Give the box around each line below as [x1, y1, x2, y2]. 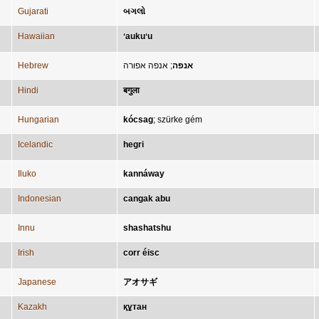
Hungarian [18, 115, 59, 125]
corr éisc [123, 248, 159, 258]
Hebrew [18, 61, 48, 70]
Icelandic [18, 140, 53, 150]
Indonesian [18, 194, 61, 204]
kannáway [123, 169, 164, 179]
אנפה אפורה [123, 61, 168, 70]
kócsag [123, 115, 153, 125]
